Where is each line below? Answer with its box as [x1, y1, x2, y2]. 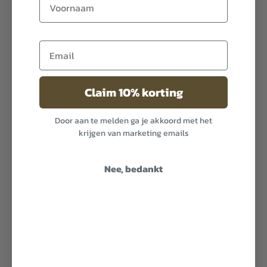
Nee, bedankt [104, 161, 163, 176]
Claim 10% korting [84, 83, 183, 101]
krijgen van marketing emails [78, 126, 189, 139]
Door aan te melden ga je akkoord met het [55, 114, 212, 127]
